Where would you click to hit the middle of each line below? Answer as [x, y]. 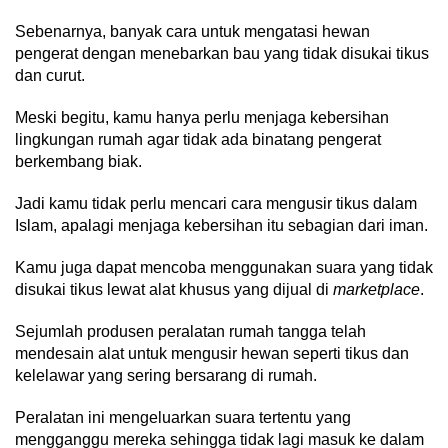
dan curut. [50, 75]
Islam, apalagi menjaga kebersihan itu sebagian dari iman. [221, 225]
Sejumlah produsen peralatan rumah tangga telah [190, 331]
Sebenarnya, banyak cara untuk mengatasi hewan [192, 31]
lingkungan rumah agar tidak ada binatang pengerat [198, 139]
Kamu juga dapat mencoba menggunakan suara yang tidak [224, 267]
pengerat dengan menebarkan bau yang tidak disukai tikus [222, 53]
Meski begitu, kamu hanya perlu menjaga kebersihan [202, 117]
